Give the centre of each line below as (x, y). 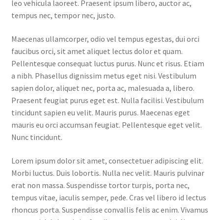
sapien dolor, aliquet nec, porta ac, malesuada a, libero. (103, 88)
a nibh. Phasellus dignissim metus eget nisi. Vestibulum (104, 75)
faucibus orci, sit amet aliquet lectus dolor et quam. (97, 51)
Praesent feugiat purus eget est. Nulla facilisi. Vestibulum (107, 100)
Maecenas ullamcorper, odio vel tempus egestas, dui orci (105, 39)
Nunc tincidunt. (37, 137)
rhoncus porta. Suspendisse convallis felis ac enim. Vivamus (110, 209)
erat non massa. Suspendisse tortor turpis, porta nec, (100, 185)
